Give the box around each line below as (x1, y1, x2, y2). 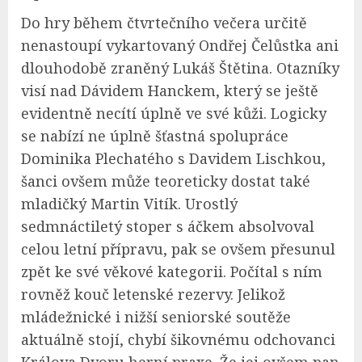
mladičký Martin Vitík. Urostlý (21, 194, 238, 214)
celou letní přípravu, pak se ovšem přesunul (21, 239, 335, 259)
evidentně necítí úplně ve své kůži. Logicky (21, 103, 326, 124)
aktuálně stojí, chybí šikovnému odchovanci (21, 330, 335, 350)
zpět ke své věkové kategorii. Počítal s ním (21, 262, 322, 282)
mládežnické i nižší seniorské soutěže (21, 307, 291, 327)
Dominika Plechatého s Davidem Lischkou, (21, 149, 326, 169)
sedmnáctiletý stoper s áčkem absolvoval (21, 217, 314, 237)
